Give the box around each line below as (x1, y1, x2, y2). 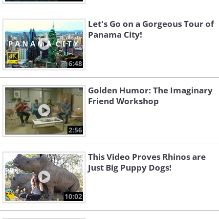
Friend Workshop (88, 95, 159, 107)
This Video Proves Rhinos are (88, 151, 206, 163)
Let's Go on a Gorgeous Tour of (88, 18, 214, 30)
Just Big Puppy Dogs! (88, 162, 172, 174)
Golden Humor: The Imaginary (88, 85, 213, 96)
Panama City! (88, 29, 142, 41)
